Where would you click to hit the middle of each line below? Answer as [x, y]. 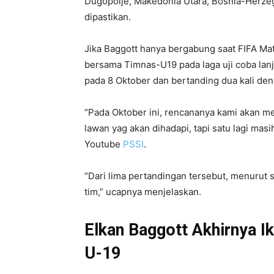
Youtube [104, 144]
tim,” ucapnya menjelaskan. [143, 191]
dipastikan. [108, 17]
